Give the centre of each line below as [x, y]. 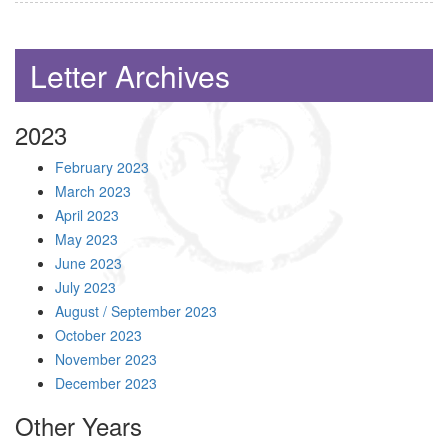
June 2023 [88, 263]
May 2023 [86, 239]
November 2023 [106, 359]
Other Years [78, 425]
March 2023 [93, 191]
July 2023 [85, 287]
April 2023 [87, 215]
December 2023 [106, 383]
